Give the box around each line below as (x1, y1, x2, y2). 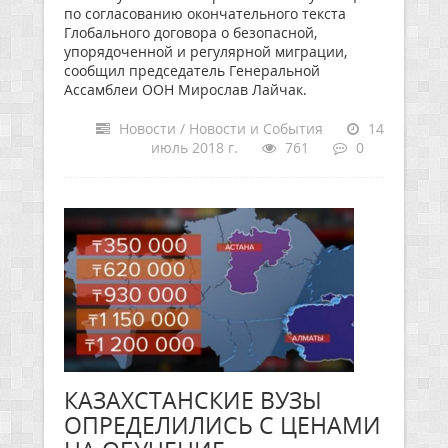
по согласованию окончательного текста (64, 4, 346, 23)
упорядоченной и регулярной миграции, (64, 42, 347, 61)
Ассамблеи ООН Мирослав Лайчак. (64, 80, 307, 99)
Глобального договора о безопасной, (64, 23, 317, 42)
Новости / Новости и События (115, 119, 323, 138)
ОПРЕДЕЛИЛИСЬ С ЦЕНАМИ (64, 409, 381, 441)
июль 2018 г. (151, 138, 238, 157)
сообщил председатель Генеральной (64, 61, 320, 80)
